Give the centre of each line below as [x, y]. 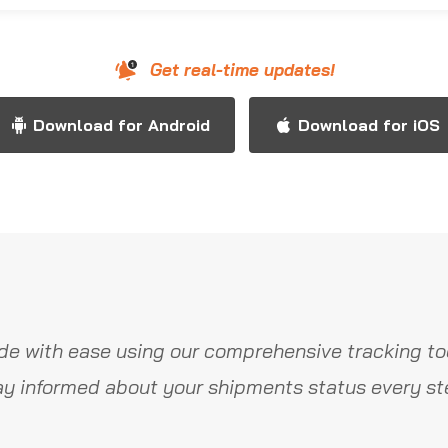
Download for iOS [368, 125]
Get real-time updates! [242, 69]
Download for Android [121, 125]
